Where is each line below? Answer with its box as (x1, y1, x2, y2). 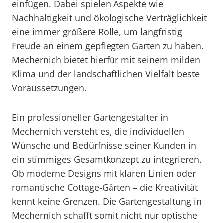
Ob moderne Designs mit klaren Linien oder (12, 167, 196, 179)
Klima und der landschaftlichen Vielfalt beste (12, 68, 200, 80)
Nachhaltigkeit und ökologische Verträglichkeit (12, 12, 207, 24)
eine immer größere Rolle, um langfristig (12, 26, 182, 38)
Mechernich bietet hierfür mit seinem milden (12, 54, 200, 66)
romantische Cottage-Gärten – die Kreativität (12, 181, 198, 193)
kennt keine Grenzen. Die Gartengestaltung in (12, 195, 202, 207)
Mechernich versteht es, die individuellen (12, 125, 184, 137)
